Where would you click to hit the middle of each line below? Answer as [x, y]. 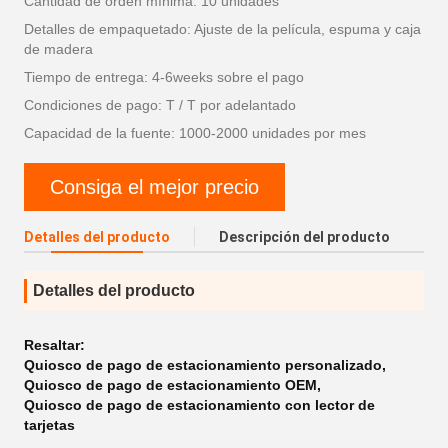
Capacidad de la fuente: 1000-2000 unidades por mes [195, 133]
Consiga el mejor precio [154, 186]
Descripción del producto [304, 237]
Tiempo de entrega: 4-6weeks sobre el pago [164, 77]
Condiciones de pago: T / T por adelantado [160, 105]
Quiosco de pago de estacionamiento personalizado [203, 365]
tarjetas [49, 425]
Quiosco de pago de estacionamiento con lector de [199, 405]
